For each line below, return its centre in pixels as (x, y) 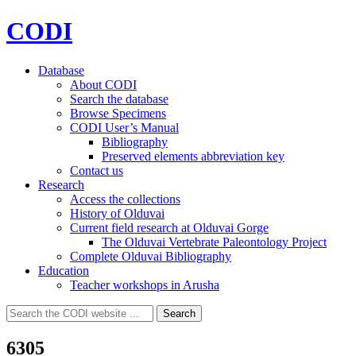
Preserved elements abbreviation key (193, 156)
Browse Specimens (118, 113)
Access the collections (125, 199)
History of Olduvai (117, 213)
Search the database (119, 99)
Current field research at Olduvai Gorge (169, 227)
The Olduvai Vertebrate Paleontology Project (214, 242)
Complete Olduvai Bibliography (151, 256)
